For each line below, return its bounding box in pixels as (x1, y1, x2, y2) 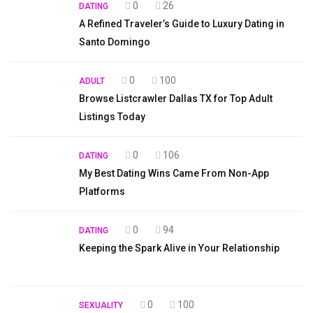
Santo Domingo (79, 36, 150, 48)
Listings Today (79, 110, 145, 122)
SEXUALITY (79, 300, 123, 310)
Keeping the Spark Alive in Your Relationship (79, 242, 279, 254)
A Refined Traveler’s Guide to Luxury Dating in (79, 17, 284, 29)
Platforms (79, 185, 125, 197)
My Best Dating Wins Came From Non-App (79, 167, 269, 179)
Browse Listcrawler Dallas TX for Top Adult (79, 92, 272, 104)
